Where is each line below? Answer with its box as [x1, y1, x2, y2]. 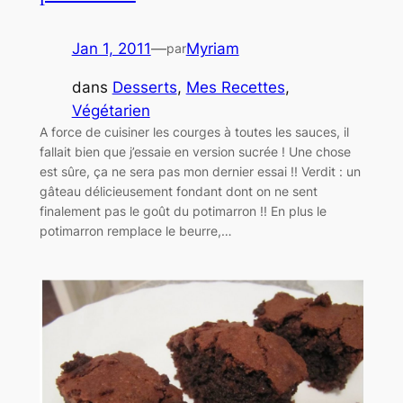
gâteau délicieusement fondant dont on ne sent [39, 183, 318, 199]
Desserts [112, 77, 177, 96]
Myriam [185, 39, 239, 58]
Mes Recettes [185, 77, 285, 96]
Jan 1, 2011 [71, 39, 151, 58]
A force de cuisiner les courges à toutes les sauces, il [39, 123, 349, 139]
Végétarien [71, 101, 150, 120]
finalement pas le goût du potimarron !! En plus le [39, 202, 327, 219]
